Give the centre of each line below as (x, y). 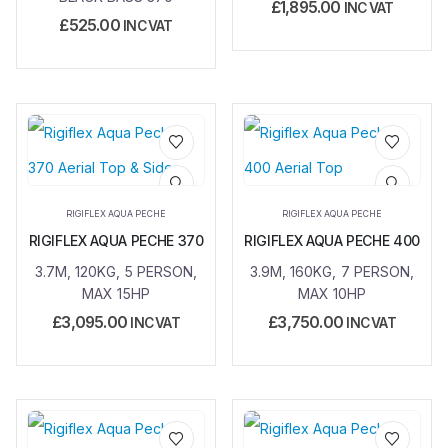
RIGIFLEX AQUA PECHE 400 (332, 240)
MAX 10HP (332, 293)
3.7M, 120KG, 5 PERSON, (116, 271)
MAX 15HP (116, 293)
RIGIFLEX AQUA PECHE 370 (116, 240)
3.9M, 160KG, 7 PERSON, (332, 271)
